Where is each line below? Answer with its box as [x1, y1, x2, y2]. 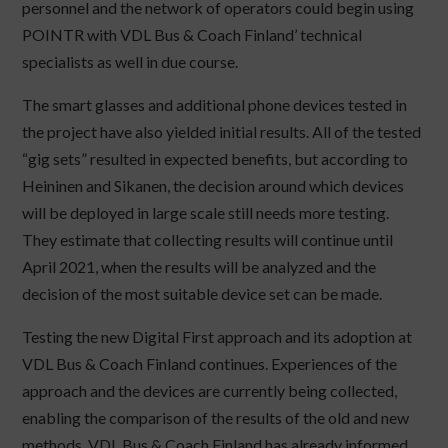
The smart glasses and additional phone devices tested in [22, 95, 408, 115]
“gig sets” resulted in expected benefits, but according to [22, 149, 409, 169]
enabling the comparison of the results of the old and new [22, 408, 410, 428]
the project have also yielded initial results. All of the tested [22, 122, 422, 142]
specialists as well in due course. [22, 52, 239, 72]
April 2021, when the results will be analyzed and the [22, 257, 377, 277]
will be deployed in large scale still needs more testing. [22, 203, 390, 223]
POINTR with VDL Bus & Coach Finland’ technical [22, 25, 363, 45]
